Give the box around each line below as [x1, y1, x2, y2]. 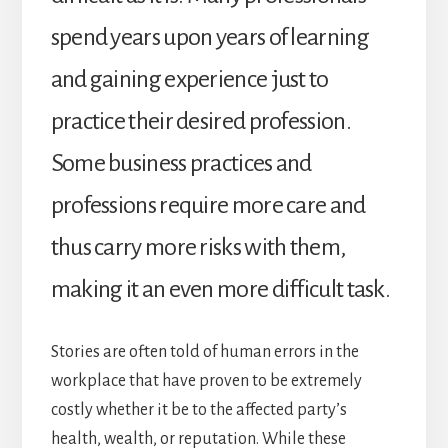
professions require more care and [50, 192, 366, 219]
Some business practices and [50, 150, 312, 177]
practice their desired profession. [50, 108, 351, 135]
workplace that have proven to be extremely [50, 372, 362, 391]
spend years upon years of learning [50, 24, 369, 51]
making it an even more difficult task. [50, 276, 391, 303]
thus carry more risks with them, [50, 234, 346, 261]
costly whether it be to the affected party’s [50, 401, 347, 420]
